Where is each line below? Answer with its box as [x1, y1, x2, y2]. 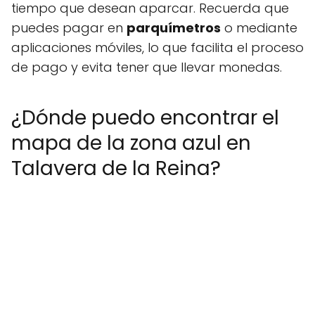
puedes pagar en [11, 19, 127, 37]
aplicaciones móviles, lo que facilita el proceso [11, 39, 304, 56]
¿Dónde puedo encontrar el [11, 104, 279, 131]
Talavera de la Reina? [11, 155, 221, 182]
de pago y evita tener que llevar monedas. [11, 58, 282, 76]
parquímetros [127, 19, 221, 37]
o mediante [221, 19, 297, 37]
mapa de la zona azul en [11, 129, 251, 157]
